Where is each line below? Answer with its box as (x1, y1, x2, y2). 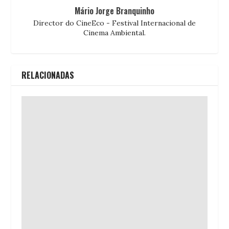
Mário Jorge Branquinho (75, 4, 154, 17)
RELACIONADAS (21, 68, 75, 81)
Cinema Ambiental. (83, 28, 146, 37)
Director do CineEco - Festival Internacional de (33, 18, 196, 28)
